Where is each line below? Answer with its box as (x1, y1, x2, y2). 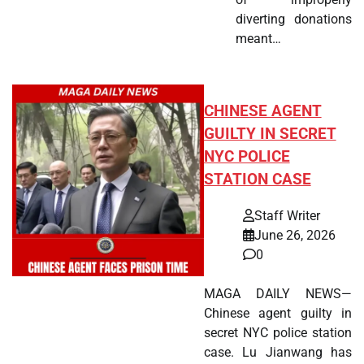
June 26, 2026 (253, 227, 336, 243)
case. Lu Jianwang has (203, 344, 352, 360)
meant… (235, 31, 281, 47)
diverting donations (235, 11, 352, 28)
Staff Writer (253, 207, 320, 223)
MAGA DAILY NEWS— (203, 285, 352, 301)
